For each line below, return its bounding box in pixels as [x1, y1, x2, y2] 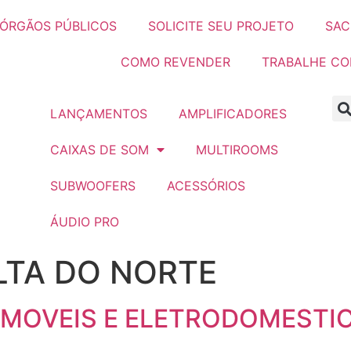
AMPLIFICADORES [178, 106, 287, 121]
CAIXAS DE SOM [49, 142, 149, 157]
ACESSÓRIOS [166, 178, 245, 194]
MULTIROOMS [195, 142, 278, 157]
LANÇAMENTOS [49, 106, 147, 121]
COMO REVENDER [121, 54, 230, 70]
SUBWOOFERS [49, 178, 136, 194]
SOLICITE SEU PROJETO [148, 18, 294, 34]
